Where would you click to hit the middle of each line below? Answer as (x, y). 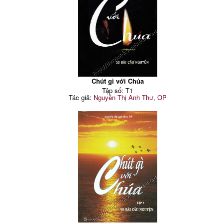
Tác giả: (81, 98)
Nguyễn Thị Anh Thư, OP (130, 98)
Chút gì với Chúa (117, 81)
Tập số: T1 (118, 91)
